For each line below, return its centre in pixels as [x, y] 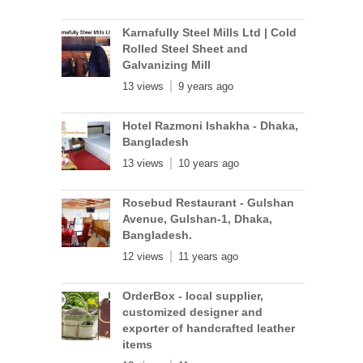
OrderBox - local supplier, [193, 296]
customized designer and [193, 312]
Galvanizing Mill [167, 65]
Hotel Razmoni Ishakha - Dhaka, [211, 126]
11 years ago [209, 256]
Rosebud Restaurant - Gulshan [209, 203]
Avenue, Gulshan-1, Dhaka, [198, 219]
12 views [143, 256]
